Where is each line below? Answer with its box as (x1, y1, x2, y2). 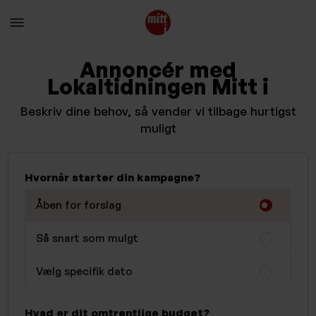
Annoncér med (80, 56, 236, 83)
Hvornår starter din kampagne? (24, 170, 200, 184)
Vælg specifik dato (35, 265, 133, 278)
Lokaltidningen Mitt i (47, 73, 269, 99)
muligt (140, 120, 176, 135)
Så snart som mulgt (35, 231, 138, 245)
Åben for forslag (35, 198, 121, 212)
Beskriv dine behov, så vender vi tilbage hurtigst (20, 103, 296, 119)
